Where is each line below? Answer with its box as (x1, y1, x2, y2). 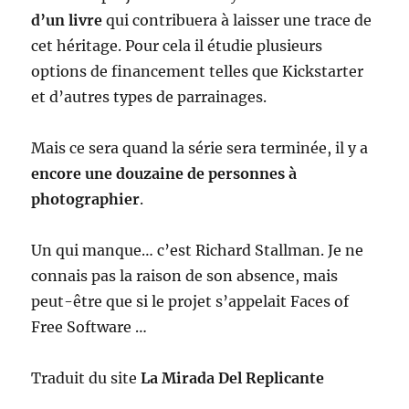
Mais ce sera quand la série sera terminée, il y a (31, 139, 369, 157)
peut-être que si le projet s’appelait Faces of (31, 292, 350, 310)
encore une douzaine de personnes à (31, 164, 298, 183)
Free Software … (31, 318, 148, 336)
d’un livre (31, 11, 103, 29)
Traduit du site (31, 369, 142, 387)
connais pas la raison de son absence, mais (31, 267, 339, 285)
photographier (31, 190, 141, 208)
